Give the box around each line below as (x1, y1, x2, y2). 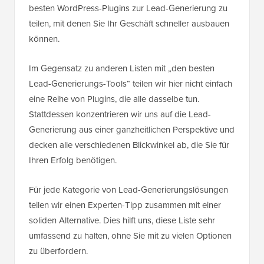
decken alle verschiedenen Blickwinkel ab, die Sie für (29, 138, 229, 152)
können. (29, 32, 60, 46)
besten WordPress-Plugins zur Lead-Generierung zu (29, 2, 227, 15)
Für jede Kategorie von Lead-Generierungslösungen (29, 183, 228, 197)
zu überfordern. (29, 245, 88, 258)
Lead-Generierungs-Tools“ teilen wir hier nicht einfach (29, 77, 232, 91)
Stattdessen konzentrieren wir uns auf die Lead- (29, 108, 211, 121)
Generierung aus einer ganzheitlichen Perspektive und (29, 123, 235, 137)
